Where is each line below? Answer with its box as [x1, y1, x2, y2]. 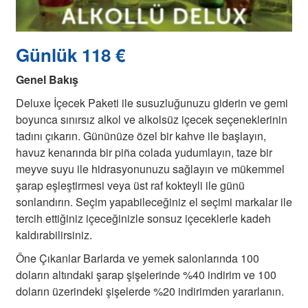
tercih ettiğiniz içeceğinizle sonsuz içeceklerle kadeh [16, 210, 271, 226]
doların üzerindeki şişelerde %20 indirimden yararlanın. [16, 283, 284, 299]
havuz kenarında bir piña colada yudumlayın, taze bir [16, 144, 272, 160]
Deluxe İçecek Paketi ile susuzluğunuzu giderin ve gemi [16, 94, 288, 111]
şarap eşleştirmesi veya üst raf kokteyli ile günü [16, 177, 245, 193]
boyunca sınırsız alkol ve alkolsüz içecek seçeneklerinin [16, 111, 287, 127]
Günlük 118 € [16, 41, 125, 67]
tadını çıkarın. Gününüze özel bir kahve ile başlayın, [16, 127, 266, 144]
